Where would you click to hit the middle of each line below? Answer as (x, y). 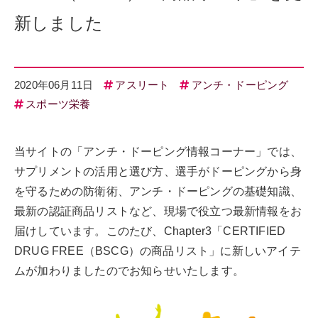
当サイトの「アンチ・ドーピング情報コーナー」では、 (158, 152)
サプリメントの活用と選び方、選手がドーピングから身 (158, 172)
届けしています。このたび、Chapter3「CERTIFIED (150, 231)
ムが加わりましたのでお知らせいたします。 (129, 271)
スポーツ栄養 (58, 104)
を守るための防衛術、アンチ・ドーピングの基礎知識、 (158, 192)
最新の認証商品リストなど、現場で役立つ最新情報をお (158, 212)
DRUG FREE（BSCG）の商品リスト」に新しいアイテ (158, 251)
